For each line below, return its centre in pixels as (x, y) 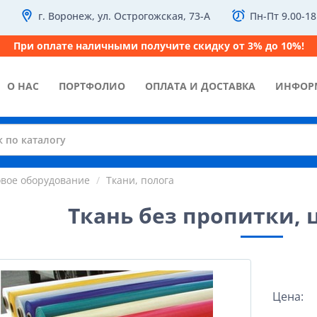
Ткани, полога (140, 180)
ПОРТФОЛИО (92, 86)
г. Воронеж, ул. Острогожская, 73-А (124, 16)
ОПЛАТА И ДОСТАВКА (200, 86)
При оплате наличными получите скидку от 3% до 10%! (158, 46)
